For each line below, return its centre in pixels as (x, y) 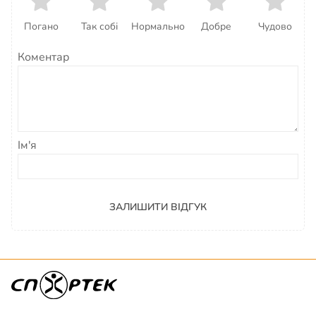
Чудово (275, 26)
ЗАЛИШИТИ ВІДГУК (158, 207)
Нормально (158, 26)
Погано (41, 26)
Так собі (100, 26)
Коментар (43, 57)
